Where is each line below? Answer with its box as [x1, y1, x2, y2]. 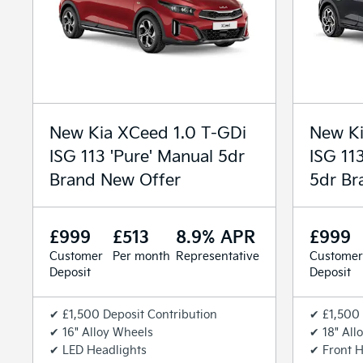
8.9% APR [176, 224, 255, 247]
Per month [113, 247, 170, 263]
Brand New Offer [49, 167, 181, 190]
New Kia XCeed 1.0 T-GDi [49, 120, 246, 143]
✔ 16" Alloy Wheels [49, 323, 153, 340]
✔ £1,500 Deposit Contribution [49, 305, 217, 322]
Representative [176, 247, 259, 263]
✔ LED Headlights [49, 341, 147, 357]
